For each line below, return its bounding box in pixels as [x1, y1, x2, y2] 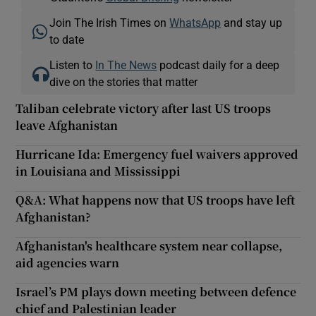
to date [49, 33, 85, 45]
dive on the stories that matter [49, 75, 198, 87]
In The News [95, 59, 157, 71]
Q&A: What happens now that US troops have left [16, 191, 296, 208]
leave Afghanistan [16, 116, 119, 133]
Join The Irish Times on [49, 16, 170, 28]
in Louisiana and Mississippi [16, 162, 181, 179]
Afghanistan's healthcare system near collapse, [16, 237, 283, 254]
